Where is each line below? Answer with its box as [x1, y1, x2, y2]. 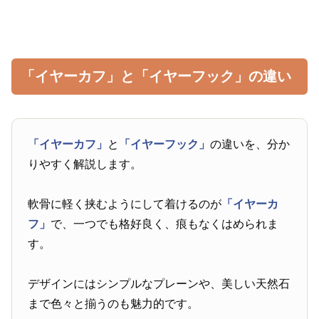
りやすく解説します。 [28, 158, 142, 171]
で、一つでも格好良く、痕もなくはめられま [51, 218, 279, 231]
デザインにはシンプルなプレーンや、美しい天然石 [28, 278, 291, 291]
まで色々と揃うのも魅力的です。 [28, 298, 199, 310]
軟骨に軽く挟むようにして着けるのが [28, 198, 222, 211]
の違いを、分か [210, 138, 291, 151]
